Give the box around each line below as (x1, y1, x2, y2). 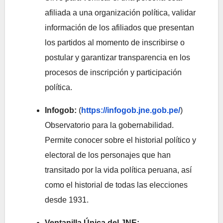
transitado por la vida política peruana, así (45, 166, 192, 175)
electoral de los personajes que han (45, 151, 171, 160)
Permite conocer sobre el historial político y (45, 136, 196, 145)
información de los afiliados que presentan (45, 23, 194, 32)
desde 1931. (45, 196, 89, 205)
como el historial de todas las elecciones (45, 181, 188, 190)
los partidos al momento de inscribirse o (45, 38, 185, 47)
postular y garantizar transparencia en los (45, 53, 190, 62)
